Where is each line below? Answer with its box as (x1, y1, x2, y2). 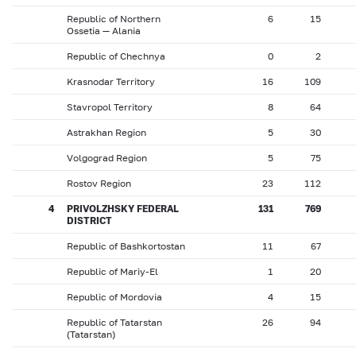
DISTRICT (67, 215, 112, 226)
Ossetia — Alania (67, 25, 141, 37)
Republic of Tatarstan (67, 316, 162, 328)
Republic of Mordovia (67, 291, 162, 303)
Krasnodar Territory (67, 75, 155, 87)
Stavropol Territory (67, 101, 153, 113)
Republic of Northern (67, 13, 161, 25)
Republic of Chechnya (67, 50, 165, 62)
